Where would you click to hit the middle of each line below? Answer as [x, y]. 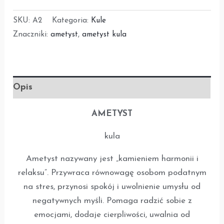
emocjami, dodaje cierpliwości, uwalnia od [112, 215]
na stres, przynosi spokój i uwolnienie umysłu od [112, 187]
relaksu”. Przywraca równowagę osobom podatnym [112, 173]
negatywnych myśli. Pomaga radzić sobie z [112, 201]
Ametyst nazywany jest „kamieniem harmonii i [112, 159]
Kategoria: [72, 21]
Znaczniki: [32, 35]
